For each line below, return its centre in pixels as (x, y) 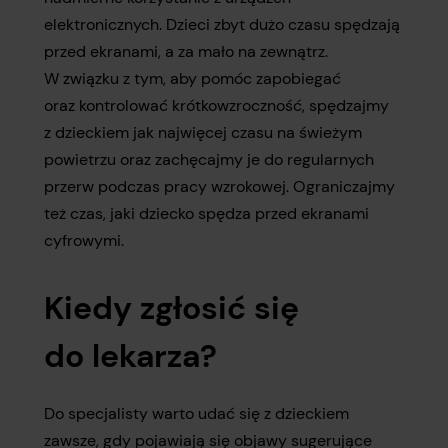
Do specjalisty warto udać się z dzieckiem (196, 413)
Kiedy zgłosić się (171, 308)
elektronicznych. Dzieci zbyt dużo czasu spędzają (222, 24)
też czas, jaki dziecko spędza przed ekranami (206, 213)
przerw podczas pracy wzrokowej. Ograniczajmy (219, 186)
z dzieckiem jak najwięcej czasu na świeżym (203, 132)
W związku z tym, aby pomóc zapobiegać (192, 78)
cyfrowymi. (84, 240)
